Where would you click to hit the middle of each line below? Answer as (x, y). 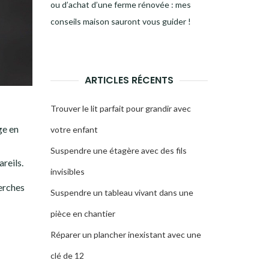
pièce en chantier (83, 213)
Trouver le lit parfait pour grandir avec (120, 108)
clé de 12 (67, 255)
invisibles (67, 171)
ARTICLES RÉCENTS (129, 80)
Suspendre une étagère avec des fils (118, 150)
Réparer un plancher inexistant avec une (125, 234)
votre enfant (74, 129)
